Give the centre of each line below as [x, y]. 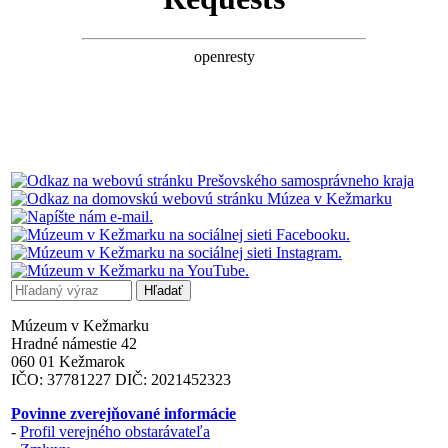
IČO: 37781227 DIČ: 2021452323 [121, 379]
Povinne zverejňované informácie [123, 413]
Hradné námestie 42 [74, 343]
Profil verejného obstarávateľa [115, 431]
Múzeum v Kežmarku [80, 325]
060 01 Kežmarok [68, 361]
